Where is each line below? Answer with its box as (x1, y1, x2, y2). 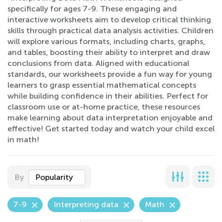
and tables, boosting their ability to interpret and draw (7, 48, 210, 57)
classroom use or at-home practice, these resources (7, 102, 200, 111)
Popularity (35, 172, 73, 182)
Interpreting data (54, 200, 118, 209)
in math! (7, 135, 39, 144)
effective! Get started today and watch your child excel (7, 124, 215, 133)
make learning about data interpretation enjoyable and (7, 113, 213, 122)
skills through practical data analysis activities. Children (7, 26, 214, 35)
